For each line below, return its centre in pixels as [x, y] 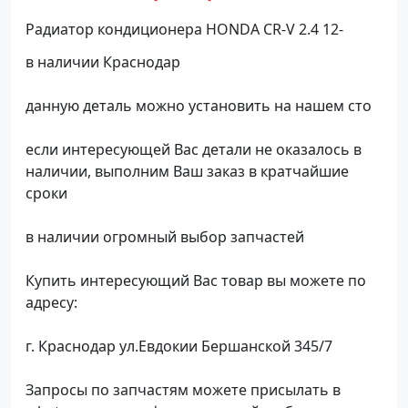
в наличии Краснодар [103, 62]
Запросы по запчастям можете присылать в [183, 390]
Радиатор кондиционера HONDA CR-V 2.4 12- [184, 29]
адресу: [51, 302]
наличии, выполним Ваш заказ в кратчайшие [187, 171]
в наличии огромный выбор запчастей [165, 237]
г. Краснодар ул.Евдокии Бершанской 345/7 [179, 346]
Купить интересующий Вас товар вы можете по [196, 280]
